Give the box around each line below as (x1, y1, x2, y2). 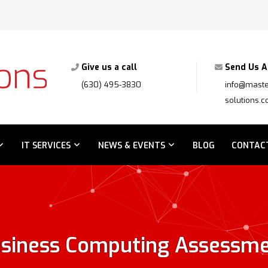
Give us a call (81, 62, 137, 73)
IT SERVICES (22, 140, 71, 151)
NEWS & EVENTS (98, 140, 165, 151)
